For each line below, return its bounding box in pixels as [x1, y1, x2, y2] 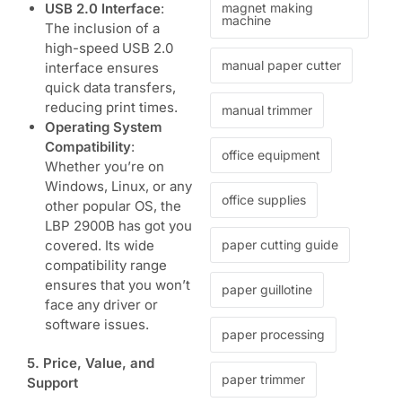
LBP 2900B [45, 216, 115, 234]
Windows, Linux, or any [45, 177, 192, 195]
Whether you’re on [45, 157, 164, 175]
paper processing [222, 327, 325, 343]
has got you [115, 216, 192, 234]
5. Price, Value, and [27, 354, 154, 371]
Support [27, 373, 78, 391]
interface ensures [45, 58, 159, 76]
